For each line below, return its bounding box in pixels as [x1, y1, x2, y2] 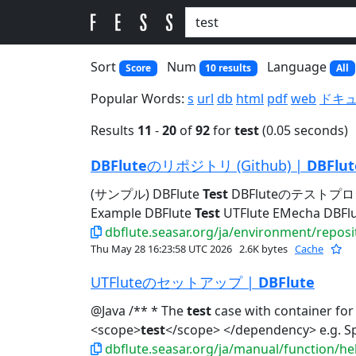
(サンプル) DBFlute [91, 185, 203, 203]
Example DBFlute [91, 204, 195, 222]
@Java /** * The [91, 302, 187, 320]
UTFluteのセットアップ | [91, 273, 258, 292]
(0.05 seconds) [259, 122, 348, 140]
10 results [205, 61, 252, 75]
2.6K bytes [237, 242, 290, 257]
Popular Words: [91, 90, 188, 108]
